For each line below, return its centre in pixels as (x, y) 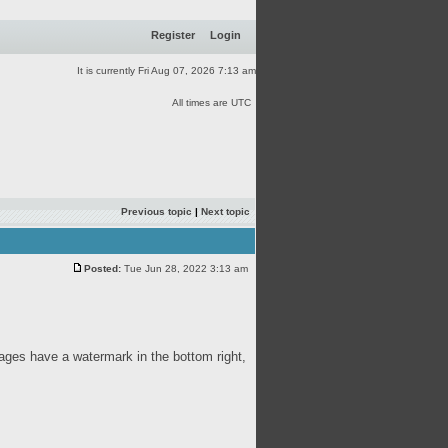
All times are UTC (211, 102)
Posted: (102, 268)
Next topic (225, 211)
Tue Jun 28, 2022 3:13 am (186, 268)
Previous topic (156, 211)
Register (173, 35)
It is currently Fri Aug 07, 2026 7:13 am (166, 70)
